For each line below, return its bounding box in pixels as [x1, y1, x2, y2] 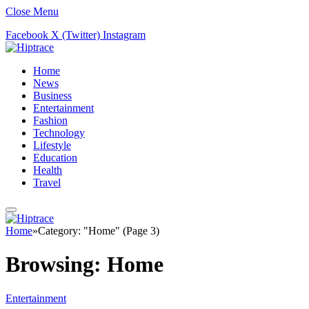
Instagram [103, 29, 146, 41]
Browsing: [6, 252, 107, 277]
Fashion [33, 114, 68, 126]
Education [33, 152, 77, 163]
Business [33, 90, 72, 101]
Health [33, 164, 62, 176]
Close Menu [6, 6, 59, 17]
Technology [33, 127, 85, 139]
